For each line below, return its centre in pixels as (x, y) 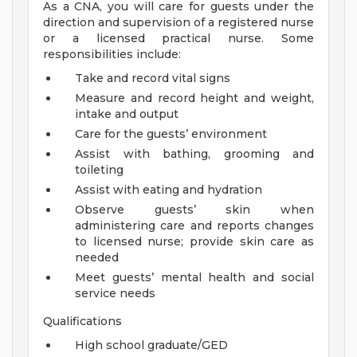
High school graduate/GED (151, 345)
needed (97, 258)
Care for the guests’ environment (171, 134)
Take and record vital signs (153, 78)
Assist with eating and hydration (169, 190)
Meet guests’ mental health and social (194, 278)
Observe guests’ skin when (194, 210)
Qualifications (82, 322)
